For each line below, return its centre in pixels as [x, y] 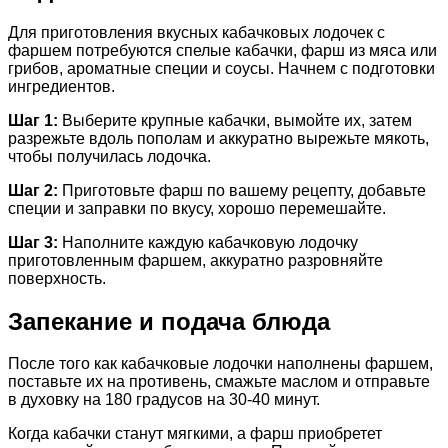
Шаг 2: [33, 190]
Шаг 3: [33, 242]
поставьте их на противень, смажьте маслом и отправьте [219, 382]
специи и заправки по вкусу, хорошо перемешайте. [197, 208]
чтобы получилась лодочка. [109, 156]
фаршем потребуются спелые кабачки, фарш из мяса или [222, 50]
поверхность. [57, 278]
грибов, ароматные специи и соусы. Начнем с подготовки [221, 68]
